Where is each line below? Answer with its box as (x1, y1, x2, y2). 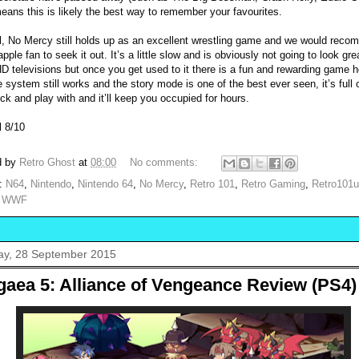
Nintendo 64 (78, 178, 133, 191)
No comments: (130, 156, 201, 169)
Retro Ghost (19, 156, 75, 169)
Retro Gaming (241, 178, 305, 191)
